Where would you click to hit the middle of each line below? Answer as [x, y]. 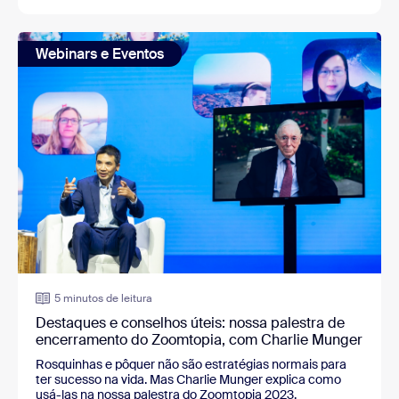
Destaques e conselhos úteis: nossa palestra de [190, 323]
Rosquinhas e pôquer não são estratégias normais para [191, 365]
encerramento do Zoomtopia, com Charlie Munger [199, 340]
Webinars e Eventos [100, 53]
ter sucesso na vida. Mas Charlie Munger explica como [188, 380]
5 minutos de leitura [103, 299]
